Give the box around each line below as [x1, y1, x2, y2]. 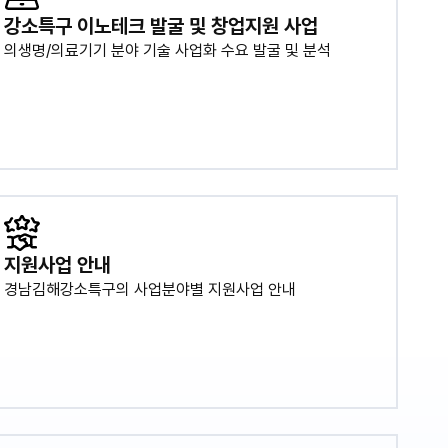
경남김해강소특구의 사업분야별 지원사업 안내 [4, 280, 297, 299]
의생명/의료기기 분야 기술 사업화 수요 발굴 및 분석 [4, 41, 332, 60]
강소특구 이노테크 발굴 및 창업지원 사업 [4, 14, 319, 38]
